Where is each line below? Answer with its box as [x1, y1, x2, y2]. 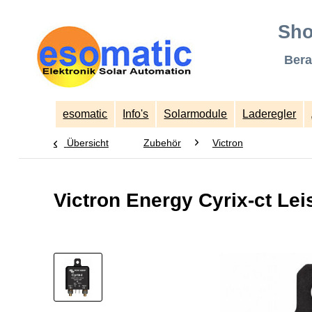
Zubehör [143, 137, 181, 148]
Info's [123, 108, 149, 120]
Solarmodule [164, 108, 228, 120]
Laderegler [242, 108, 297, 120]
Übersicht [66, 137, 109, 148]
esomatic [63, 108, 108, 120]
